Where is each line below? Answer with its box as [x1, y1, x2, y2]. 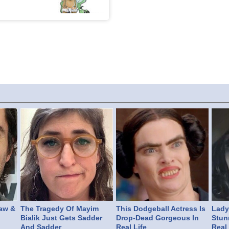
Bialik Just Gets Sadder [20, 213, 103, 222]
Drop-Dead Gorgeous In [116, 213, 199, 222]
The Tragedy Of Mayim [20, 204, 99, 213]
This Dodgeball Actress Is [116, 204, 206, 213]
